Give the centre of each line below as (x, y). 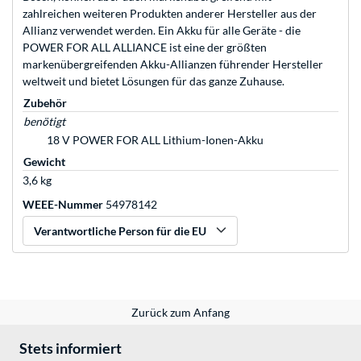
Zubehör (45, 103)
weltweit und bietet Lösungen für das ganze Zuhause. (154, 81)
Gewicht (44, 162)
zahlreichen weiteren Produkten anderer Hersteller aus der (170, 14)
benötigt (44, 122)
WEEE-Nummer (63, 205)
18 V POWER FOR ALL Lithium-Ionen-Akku (155, 140)
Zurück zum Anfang (180, 313)
